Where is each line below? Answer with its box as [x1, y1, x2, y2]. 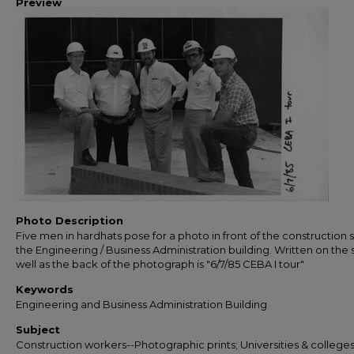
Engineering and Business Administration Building [16, 298, 267, 311]
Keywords [16, 283, 73, 296]
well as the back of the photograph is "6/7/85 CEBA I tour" [16, 258, 304, 270]
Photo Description [16, 214, 123, 227]
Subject [16, 323, 60, 336]
